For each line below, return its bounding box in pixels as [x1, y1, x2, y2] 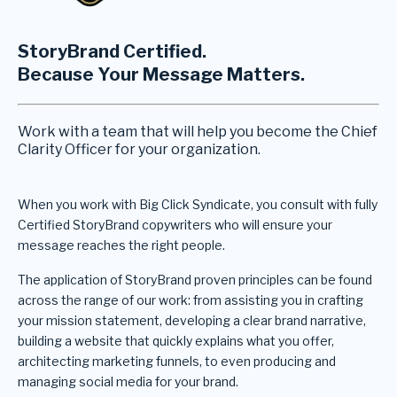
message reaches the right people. [18, 237, 225, 253]
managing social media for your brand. [18, 373, 238, 389]
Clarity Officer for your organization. [18, 140, 261, 158]
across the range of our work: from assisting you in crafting [18, 292, 363, 307]
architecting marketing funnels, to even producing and [18, 353, 336, 369]
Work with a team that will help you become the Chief [18, 122, 378, 140]
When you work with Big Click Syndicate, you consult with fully [18, 196, 378, 212]
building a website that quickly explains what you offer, [18, 332, 334, 348]
